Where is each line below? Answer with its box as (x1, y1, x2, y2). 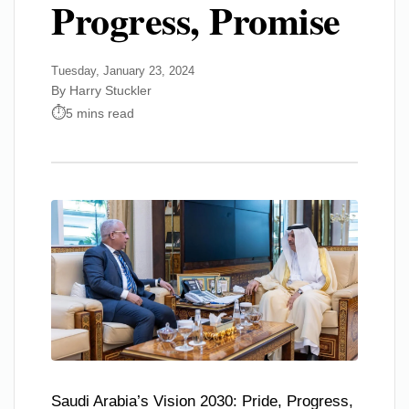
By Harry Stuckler (51, 83, 152, 98)
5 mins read (66, 105, 134, 121)
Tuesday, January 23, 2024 (51, 64, 194, 78)
